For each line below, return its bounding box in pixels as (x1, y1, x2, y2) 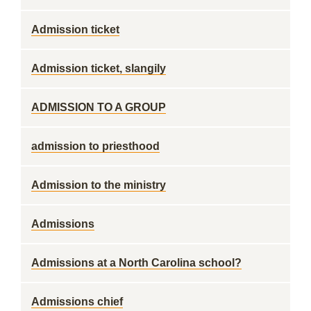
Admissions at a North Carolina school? (31, 257, 242, 269)
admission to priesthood (31, 140, 160, 152)
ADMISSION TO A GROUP (31, 101, 166, 113)
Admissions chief (31, 296, 123, 308)
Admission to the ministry (31, 179, 166, 191)
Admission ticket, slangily (31, 62, 166, 74)
